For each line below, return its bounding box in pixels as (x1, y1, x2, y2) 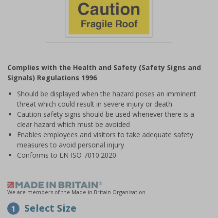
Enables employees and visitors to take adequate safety (17, 130, 193, 139)
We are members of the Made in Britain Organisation (7, 188, 145, 196)
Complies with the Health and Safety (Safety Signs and (7, 63, 201, 72)
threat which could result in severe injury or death (17, 99, 172, 109)
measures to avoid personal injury (17, 140, 124, 149)
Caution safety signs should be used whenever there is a (17, 109, 194, 119)
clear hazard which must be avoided (17, 120, 130, 129)
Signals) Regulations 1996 (7, 73, 97, 82)
